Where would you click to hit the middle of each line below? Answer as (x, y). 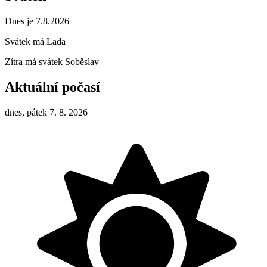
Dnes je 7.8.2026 (37, 21)
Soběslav (82, 62)
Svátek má (26, 42)
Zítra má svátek (35, 62)
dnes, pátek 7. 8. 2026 (46, 112)
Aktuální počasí (52, 87)
